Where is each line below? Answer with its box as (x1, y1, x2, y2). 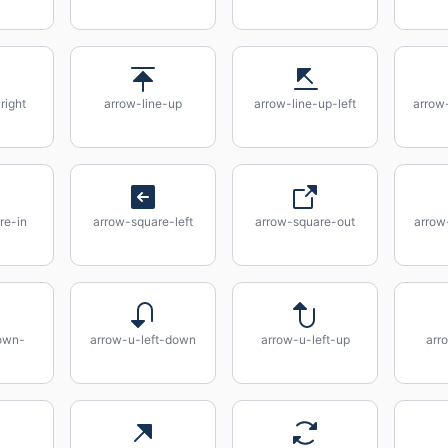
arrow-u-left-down (90, 332, 196, 347)
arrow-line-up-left (254, 96, 356, 111)
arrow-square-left (93, 214, 193, 229)
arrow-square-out (255, 214, 355, 229)
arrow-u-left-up (260, 332, 350, 347)
